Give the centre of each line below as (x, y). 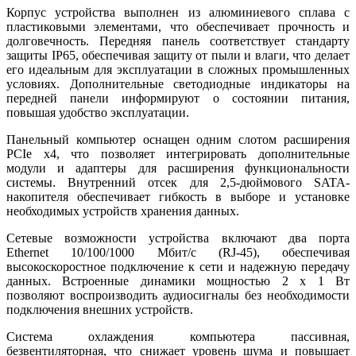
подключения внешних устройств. (100, 309)
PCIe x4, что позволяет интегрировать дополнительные (178, 153)
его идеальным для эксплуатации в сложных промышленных (178, 69)
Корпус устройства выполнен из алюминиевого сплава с (178, 12)
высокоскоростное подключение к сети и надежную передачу (178, 266)
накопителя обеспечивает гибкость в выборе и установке (178, 196)
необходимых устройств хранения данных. (123, 211)
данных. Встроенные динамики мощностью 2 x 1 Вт (178, 281)
